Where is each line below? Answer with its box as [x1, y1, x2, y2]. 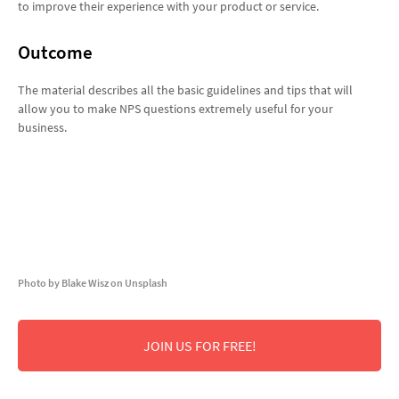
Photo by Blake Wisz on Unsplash [18, 276, 167, 290]
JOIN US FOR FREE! [142, 337, 256, 355]
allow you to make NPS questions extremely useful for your [18, 101, 333, 118]
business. [18, 119, 67, 136]
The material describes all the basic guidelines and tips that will [18, 82, 353, 99]
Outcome [18, 40, 93, 65]
